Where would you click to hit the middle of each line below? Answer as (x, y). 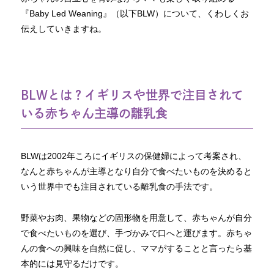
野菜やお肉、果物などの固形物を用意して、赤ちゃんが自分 (137, 217)
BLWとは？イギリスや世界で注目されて (132, 95)
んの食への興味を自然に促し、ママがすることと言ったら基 (137, 248)
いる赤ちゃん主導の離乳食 (94, 113)
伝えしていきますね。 (64, 29)
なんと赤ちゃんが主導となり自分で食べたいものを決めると (137, 172)
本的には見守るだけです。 (72, 263)
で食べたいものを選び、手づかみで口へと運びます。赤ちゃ (137, 233)
